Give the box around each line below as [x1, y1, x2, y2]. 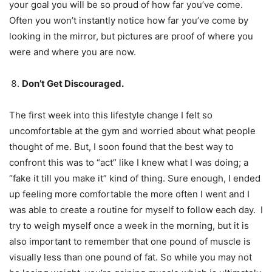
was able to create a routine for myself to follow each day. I [9, 203, 263, 216]
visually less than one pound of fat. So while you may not [9, 251, 252, 263]
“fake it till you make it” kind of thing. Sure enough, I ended [9, 172, 260, 184]
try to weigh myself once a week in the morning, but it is [9, 219, 249, 231]
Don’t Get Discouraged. [22, 77, 124, 89]
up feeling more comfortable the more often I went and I [9, 188, 250, 200]
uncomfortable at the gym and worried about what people [9, 124, 256, 137]
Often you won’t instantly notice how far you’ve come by [9, 14, 248, 26]
